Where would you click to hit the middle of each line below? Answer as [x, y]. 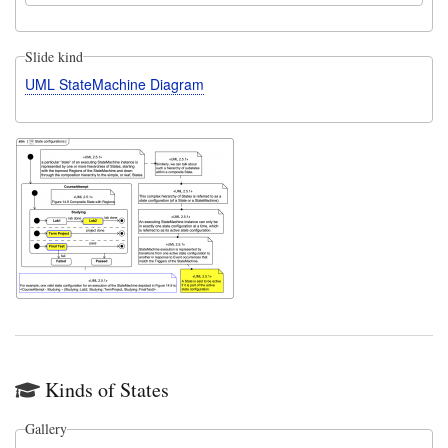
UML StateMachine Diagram [114, 83]
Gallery [45, 429]
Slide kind [53, 56]
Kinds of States [107, 390]
